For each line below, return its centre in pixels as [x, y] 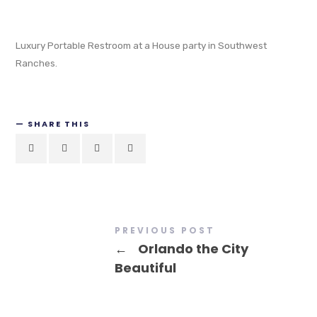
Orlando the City [192, 248]
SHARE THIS [59, 124]
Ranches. [37, 63]
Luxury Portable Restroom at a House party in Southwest [142, 46]
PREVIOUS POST [165, 230]
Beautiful [146, 267]
